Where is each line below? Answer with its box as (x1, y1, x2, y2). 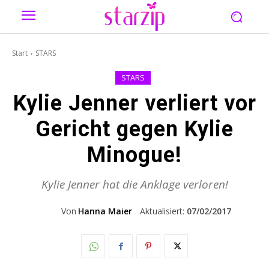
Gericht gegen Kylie (35, 116, 234, 142)
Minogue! (87, 142, 182, 168)
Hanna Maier (77, 205, 132, 217)
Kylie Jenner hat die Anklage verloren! (41, 177, 228, 192)
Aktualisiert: (139, 205, 184, 217)
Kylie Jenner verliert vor (13, 91, 256, 116)
